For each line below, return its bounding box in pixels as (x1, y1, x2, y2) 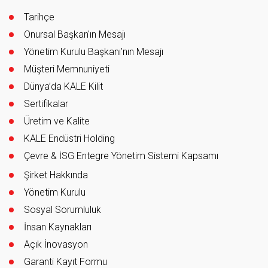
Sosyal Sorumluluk (24, 204, 101, 216)
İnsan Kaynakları (24, 221, 92, 233)
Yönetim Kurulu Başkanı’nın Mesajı (24, 46, 163, 58)
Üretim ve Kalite (24, 115, 90, 127)
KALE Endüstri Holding (24, 133, 115, 145)
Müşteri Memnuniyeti (24, 63, 109, 75)
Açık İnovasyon (24, 239, 88, 251)
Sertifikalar (24, 98, 68, 110)
